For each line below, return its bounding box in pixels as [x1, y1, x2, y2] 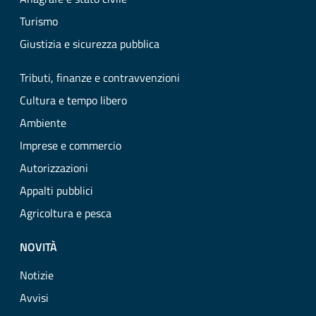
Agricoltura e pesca [20, 205, 111, 221]
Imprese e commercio [20, 137, 121, 154]
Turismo [20, 13, 58, 30]
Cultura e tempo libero [20, 92, 127, 109]
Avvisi [20, 289, 49, 306]
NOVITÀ [20, 238, 57, 255]
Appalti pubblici [20, 182, 93, 199]
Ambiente [20, 114, 66, 131]
